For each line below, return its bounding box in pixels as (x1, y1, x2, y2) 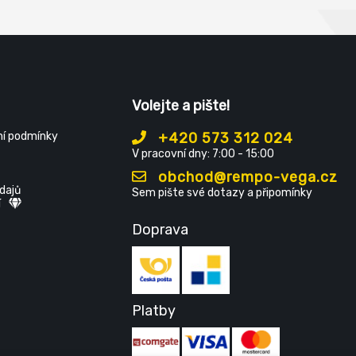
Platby (131, 302, 176, 319)
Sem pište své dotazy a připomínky (131, 186, 312, 199)
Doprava (131, 221, 188, 238)
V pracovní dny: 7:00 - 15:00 (131, 147, 274, 161)
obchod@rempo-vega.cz (153, 168, 338, 186)
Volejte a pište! (131, 97, 230, 114)
